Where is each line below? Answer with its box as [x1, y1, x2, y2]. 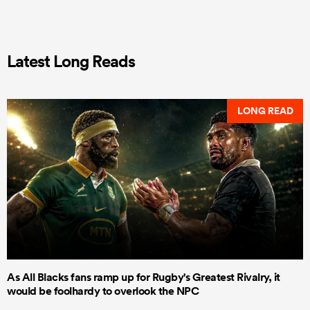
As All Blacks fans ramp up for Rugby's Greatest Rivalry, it [7, 270, 280, 285]
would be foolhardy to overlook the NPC [7, 284, 199, 299]
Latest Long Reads [7, 50, 135, 71]
